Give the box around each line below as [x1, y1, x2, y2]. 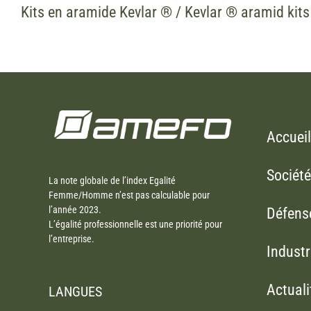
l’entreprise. [49, 233, 94, 245]
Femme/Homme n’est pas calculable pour [49, 190, 210, 201]
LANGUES [49, 283, 102, 301]
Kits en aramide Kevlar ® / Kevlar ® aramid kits [21, 3, 310, 21]
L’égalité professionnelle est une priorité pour [49, 219, 222, 230]
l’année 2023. [49, 204, 101, 216]
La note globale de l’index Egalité [49, 175, 176, 187]
